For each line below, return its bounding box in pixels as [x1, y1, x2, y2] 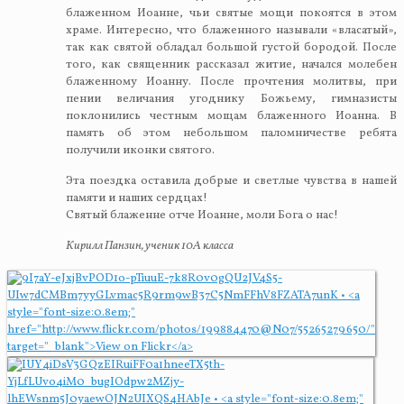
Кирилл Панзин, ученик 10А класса [65, 238, 234, 255]
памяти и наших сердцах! [65, 190, 207, 207]
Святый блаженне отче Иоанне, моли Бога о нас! [65, 207, 338, 225]
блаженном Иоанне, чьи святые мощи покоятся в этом [65, 5, 397, 23]
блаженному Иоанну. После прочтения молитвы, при [65, 74, 397, 91]
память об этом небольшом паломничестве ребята [65, 125, 397, 142]
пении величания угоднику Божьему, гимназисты [65, 91, 397, 108]
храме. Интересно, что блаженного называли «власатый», [65, 23, 397, 40]
